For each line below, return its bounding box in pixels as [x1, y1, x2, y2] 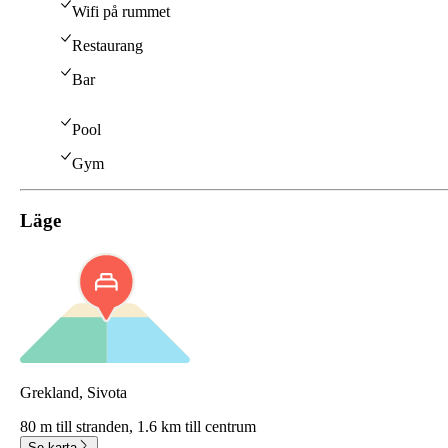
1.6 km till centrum [137, 417, 256, 435]
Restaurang [72, 37, 143, 55]
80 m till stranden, [20, 417, 137, 435]
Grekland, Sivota [20, 383, 127, 401]
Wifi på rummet [72, 3, 170, 21]
